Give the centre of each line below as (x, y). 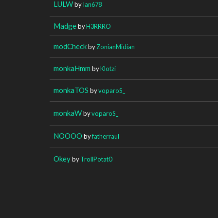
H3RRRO (99, 26)
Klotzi (108, 68)
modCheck (70, 46)
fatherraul (106, 136)
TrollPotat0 (96, 159)
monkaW (68, 113)
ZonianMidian (116, 46)
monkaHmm (72, 68)
